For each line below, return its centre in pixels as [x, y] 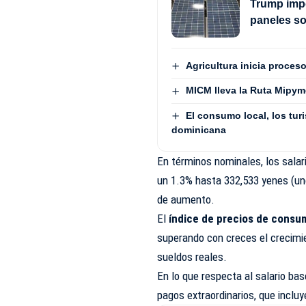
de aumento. [186, 199]
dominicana [199, 129]
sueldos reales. [192, 256]
